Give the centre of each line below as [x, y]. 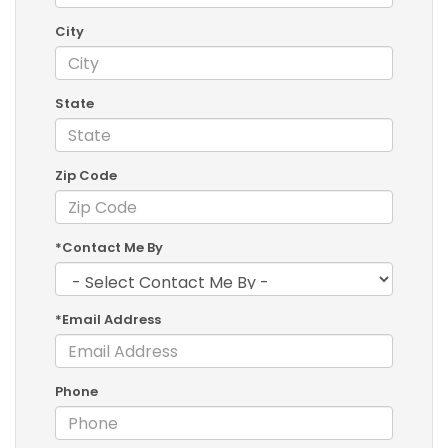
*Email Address [108, 320]
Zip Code [86, 176]
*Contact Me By [109, 248]
